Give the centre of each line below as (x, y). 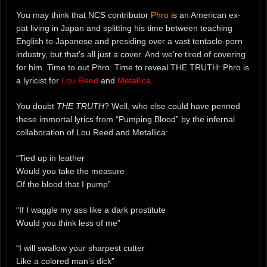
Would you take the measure (70, 171)
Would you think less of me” (68, 223)
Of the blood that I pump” (63, 184)
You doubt (36, 106)
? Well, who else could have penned (172, 106)
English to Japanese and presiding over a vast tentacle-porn (129, 41)
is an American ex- (205, 15)
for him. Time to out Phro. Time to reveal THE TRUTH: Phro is (133, 67)
